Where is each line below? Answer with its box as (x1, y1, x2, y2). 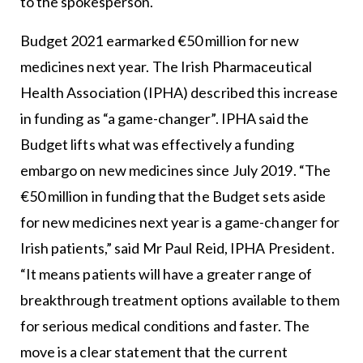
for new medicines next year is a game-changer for (19, 213, 340, 232)
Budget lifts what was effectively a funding (19, 135, 294, 154)
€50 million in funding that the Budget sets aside (19, 187, 327, 206)
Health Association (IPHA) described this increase (19, 83, 339, 102)
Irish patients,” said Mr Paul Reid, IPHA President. (19, 239, 335, 258)
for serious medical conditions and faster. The (19, 317, 310, 335)
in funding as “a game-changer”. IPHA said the (19, 109, 310, 128)
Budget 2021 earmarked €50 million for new (19, 32, 299, 50)
